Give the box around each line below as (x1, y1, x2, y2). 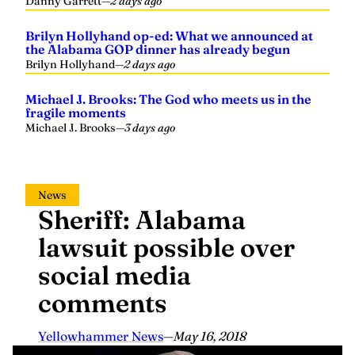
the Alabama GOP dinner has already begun (25, 41, 290, 57)
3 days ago (124, 120, 175, 135)
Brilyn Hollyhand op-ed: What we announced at (25, 28, 313, 44)
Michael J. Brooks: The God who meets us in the (25, 91, 311, 107)
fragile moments (25, 105, 126, 120)
